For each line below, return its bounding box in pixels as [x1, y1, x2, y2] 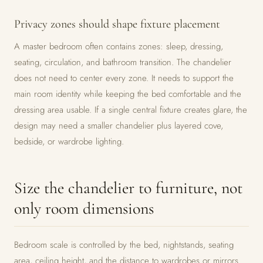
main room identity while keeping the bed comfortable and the [14, 87, 241, 100]
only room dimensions [14, 198, 154, 218]
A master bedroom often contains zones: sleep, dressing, [14, 40, 223, 53]
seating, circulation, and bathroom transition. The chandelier [14, 56, 231, 69]
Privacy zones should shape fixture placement [14, 17, 220, 31]
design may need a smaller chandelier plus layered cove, [14, 119, 223, 132]
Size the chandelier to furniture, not [14, 178, 242, 198]
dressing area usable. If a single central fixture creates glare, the [14, 103, 247, 116]
